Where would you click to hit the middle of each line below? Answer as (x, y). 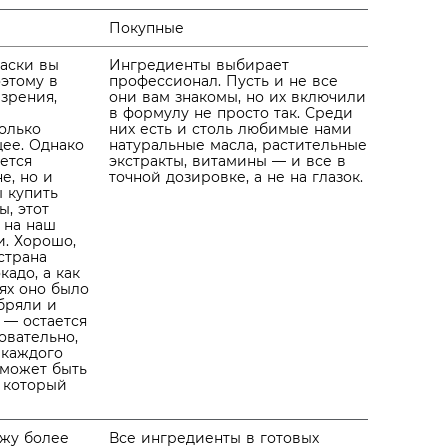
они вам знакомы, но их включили (237, 97)
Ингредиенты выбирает (199, 65)
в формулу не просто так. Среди (231, 113)
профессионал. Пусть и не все (223, 81)
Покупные (146, 28)
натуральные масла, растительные (238, 145)
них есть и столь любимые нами (230, 129)
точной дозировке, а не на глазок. (236, 177)
